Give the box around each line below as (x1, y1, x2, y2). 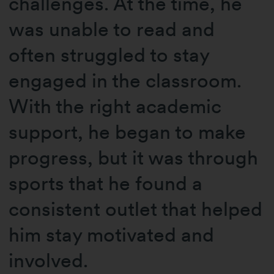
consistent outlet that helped (9, 196, 263, 221)
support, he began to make (9, 119, 246, 144)
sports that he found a (9, 171, 203, 195)
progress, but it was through (9, 145, 259, 169)
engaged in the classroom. (9, 68, 242, 92)
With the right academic (9, 94, 222, 118)
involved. (9, 248, 89, 272)
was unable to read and (9, 17, 215, 41)
